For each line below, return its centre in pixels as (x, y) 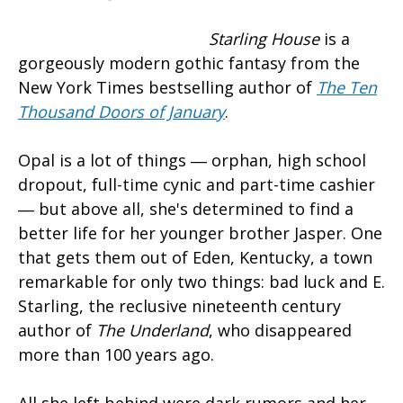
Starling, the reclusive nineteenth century (179, 306)
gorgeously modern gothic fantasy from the (189, 63)
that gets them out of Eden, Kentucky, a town (195, 258)
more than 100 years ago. (116, 355)
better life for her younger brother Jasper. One (200, 233)
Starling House (266, 39)
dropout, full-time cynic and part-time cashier (197, 185)
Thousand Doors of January (121, 112)
